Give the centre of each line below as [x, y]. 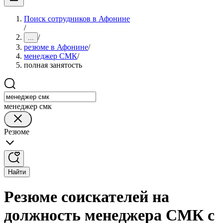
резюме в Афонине [56, 47]
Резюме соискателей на [87, 197]
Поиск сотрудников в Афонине [77, 19]
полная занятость [53, 65]
